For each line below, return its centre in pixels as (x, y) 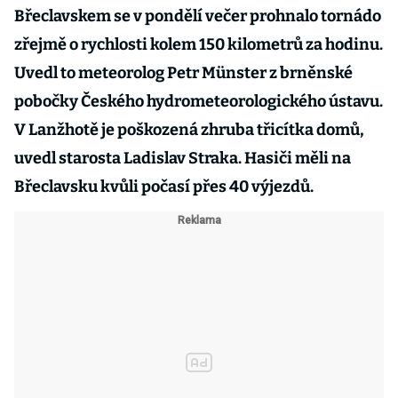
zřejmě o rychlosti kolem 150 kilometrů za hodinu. (199, 44)
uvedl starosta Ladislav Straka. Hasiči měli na (183, 158)
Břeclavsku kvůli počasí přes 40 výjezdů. (164, 187)
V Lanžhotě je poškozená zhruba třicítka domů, (189, 130)
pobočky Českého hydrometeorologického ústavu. (199, 101)
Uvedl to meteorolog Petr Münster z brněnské (183, 73)
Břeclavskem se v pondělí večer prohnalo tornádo (198, 16)
